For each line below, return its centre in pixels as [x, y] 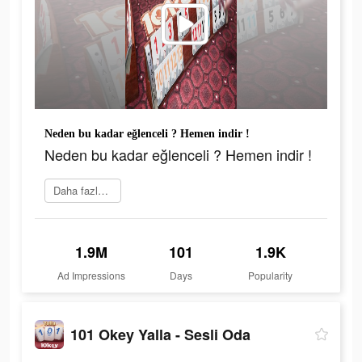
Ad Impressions [92, 276]
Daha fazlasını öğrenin [103, 191]
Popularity [271, 276]
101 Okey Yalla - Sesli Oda [160, 334]
